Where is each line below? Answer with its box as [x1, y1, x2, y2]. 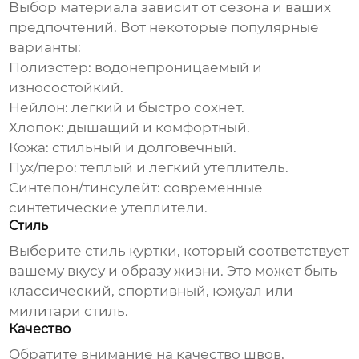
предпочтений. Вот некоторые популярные [9, 19, 320, 36]
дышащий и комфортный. [64, 119, 251, 136]
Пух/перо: [9, 159, 78, 176]
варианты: [9, 39, 82, 56]
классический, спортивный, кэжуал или [9, 283, 294, 300]
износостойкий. [9, 79, 124, 96]
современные [160, 179, 264, 196]
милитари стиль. [9, 303, 129, 320]
